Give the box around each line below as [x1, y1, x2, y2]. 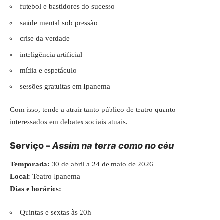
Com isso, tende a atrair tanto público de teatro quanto [10, 106, 176, 113]
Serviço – [10, 140, 52, 151]
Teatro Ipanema [30, 172, 80, 180]
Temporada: [10, 160, 50, 168]
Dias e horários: [10, 185, 61, 192]
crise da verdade [20, 34, 70, 42]
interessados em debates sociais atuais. [10, 118, 128, 126]
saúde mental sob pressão [20, 18, 98, 27]
